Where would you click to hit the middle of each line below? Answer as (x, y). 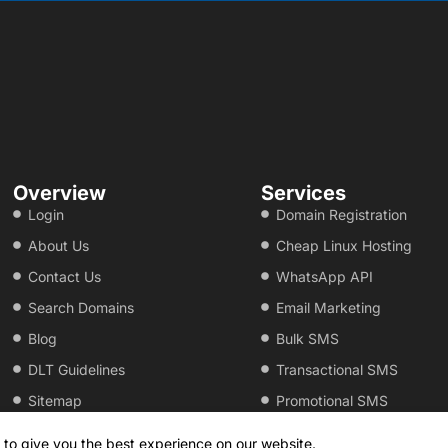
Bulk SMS (307, 338)
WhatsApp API (324, 276)
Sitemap (55, 400)
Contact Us (65, 276)
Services (303, 192)
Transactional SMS (336, 369)
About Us (59, 245)
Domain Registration (341, 214)
